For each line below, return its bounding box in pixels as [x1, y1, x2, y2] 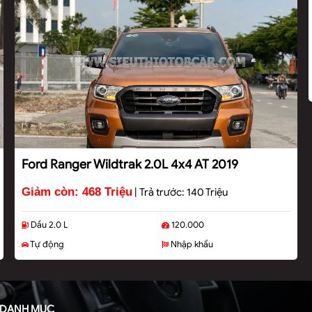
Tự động [28, 238, 64, 250]
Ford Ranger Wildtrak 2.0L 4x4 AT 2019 [21, 157, 238, 172]
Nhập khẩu [168, 238, 213, 250]
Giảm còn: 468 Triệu [21, 185, 132, 198]
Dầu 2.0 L [28, 219, 68, 231]
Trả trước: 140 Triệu [139, 186, 228, 198]
